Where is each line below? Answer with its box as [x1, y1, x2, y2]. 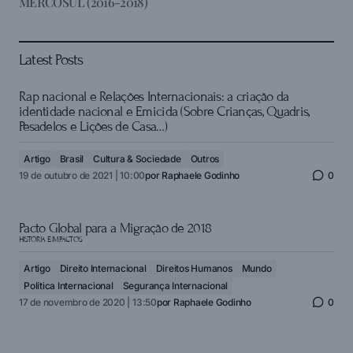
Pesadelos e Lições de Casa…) [19, 118, 167, 136]
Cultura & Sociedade [93, 153, 181, 165]
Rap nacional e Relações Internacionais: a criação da [19, 88, 289, 106]
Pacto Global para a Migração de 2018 [19, 220, 212, 237]
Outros [190, 153, 220, 165]
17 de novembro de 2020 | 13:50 [19, 295, 157, 308]
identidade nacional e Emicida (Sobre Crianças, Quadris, [19, 103, 310, 121]
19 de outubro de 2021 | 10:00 [19, 169, 146, 181]
